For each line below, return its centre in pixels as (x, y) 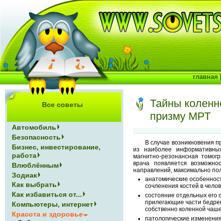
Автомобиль (34, 127)
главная (205, 77)
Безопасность (37, 137)
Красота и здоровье (48, 214)
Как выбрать (35, 185)
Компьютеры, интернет (53, 204)
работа (24, 155)
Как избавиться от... (47, 195)
